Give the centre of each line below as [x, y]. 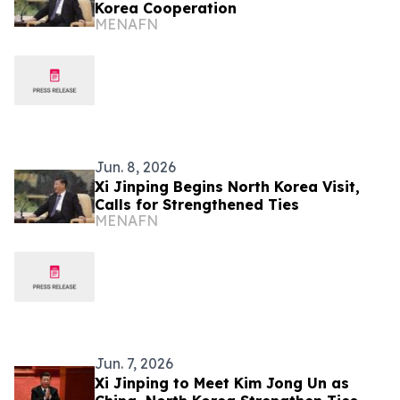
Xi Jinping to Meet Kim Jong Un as [222, 383]
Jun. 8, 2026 [135, 167]
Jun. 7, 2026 [134, 363]
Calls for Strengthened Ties [197, 204]
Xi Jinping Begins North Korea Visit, [227, 187]
